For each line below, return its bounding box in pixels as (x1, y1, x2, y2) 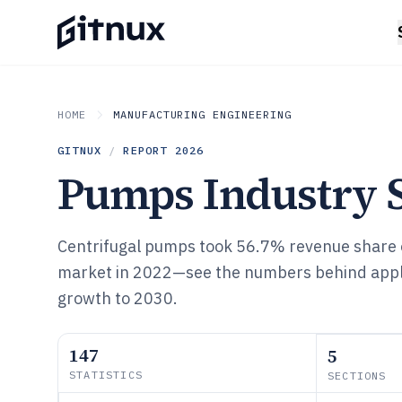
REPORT (123, 144, 175, 157)
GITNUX (57, 144, 102, 157)
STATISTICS (69, 368, 143, 381)
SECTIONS (328, 369, 387, 382)
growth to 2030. (57, 288, 178, 309)
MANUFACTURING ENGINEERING (112, 108, 292, 121)
